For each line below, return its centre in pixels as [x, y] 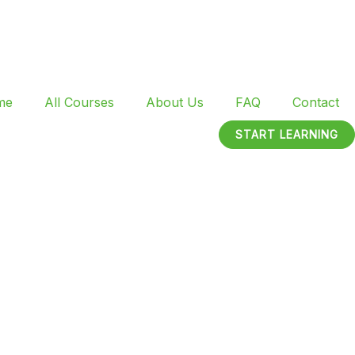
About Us [175, 102]
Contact [316, 102]
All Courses [79, 102]
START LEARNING [287, 134]
